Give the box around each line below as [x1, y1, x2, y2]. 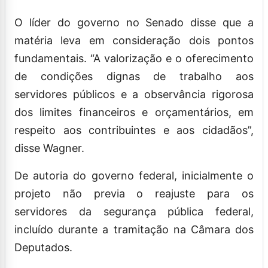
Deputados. [14, 240, 75, 254]
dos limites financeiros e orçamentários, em [14, 105, 254, 118]
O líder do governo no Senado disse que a [14, 16, 254, 29]
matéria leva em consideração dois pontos [14, 33, 254, 47]
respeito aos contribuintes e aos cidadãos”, [14, 123, 254, 136]
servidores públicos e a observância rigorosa [14, 87, 254, 100]
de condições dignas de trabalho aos [14, 69, 254, 83]
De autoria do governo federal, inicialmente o [14, 169, 254, 182]
